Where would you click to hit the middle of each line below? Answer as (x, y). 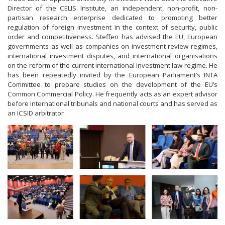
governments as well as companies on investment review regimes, (113, 46)
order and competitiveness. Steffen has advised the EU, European (113, 36)
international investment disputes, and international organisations (113, 55)
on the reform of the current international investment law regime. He (113, 65)
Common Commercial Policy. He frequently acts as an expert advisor (113, 94)
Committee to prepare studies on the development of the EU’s (113, 84)
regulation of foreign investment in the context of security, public (113, 27)
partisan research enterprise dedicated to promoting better (113, 17)
